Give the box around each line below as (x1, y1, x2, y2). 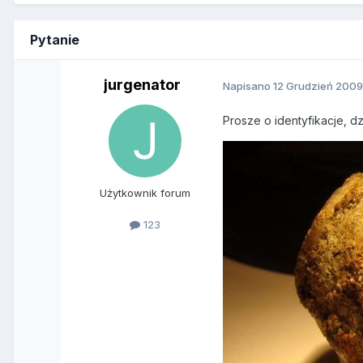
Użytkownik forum (100, 186, 191, 200)
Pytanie (30, 32, 79, 49)
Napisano (223, 79, 274, 92)
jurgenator (103, 76, 181, 94)
